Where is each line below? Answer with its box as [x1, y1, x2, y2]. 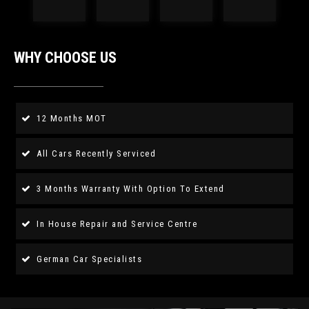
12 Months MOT [37, 113, 107, 124]
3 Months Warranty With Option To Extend [37, 183, 225, 195]
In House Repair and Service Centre [37, 219, 197, 230]
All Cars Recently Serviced [37, 148, 156, 159]
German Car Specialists [37, 254, 142, 265]
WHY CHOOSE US [14, 49, 117, 67]
